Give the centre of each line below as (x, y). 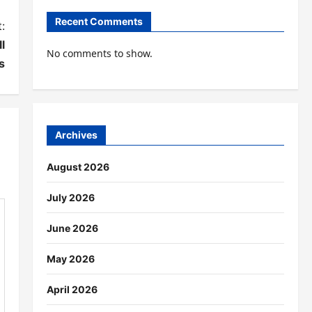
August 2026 (78, 166)
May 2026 (70, 258)
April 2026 (72, 289)
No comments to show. (99, 54)
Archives (76, 134)
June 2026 (72, 228)
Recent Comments (99, 22)
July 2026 (70, 197)
